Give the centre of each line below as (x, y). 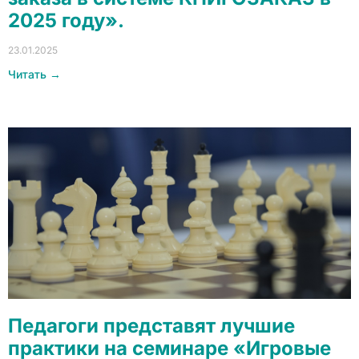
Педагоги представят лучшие (151, 326)
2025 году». (66, 20)
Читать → (34, 74)
